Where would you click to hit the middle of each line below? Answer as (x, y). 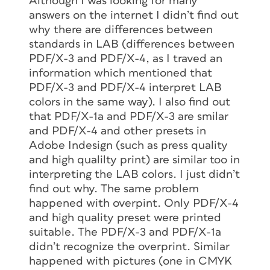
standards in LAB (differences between (132, 44)
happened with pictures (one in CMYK (130, 261)
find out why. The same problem (114, 189)
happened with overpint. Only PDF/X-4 (134, 203)
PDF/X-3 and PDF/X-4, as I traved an (126, 58)
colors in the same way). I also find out (130, 102)
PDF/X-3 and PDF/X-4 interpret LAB (125, 87)
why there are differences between (121, 30)
